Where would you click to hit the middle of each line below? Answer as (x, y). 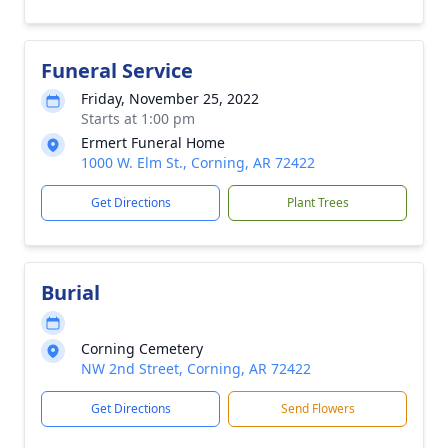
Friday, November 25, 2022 (170, 98)
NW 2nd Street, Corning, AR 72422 (196, 368)
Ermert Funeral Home (153, 142)
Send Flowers (317, 408)
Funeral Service (117, 70)
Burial (70, 292)
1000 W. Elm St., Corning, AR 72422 (198, 162)
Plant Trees (317, 202)
